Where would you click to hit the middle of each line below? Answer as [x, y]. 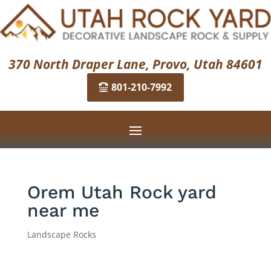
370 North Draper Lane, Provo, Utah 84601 [135, 64]
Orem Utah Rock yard [122, 192]
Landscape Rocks [61, 234]
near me [63, 210]
